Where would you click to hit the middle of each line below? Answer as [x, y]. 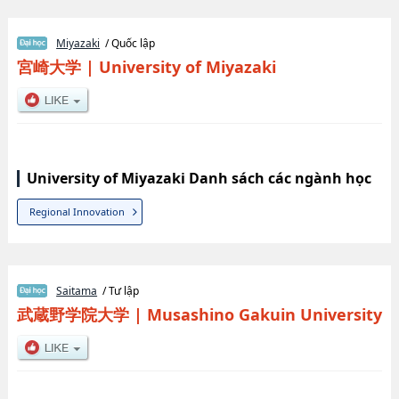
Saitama [77, 290]
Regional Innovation [77, 212]
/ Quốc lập [128, 44]
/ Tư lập [118, 290]
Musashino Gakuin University [264, 314]
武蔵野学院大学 [73, 314]
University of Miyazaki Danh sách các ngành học [199, 179]
